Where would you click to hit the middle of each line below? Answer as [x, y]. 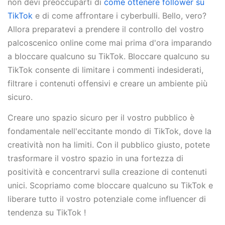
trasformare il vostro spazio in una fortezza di [95, 158]
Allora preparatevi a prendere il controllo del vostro [106, 29]
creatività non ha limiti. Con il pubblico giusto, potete [109, 145]
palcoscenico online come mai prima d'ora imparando [110, 43]
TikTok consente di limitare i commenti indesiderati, [105, 70]
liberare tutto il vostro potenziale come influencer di [107, 199]
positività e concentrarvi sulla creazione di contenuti [107, 172]
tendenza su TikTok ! [47, 213]
